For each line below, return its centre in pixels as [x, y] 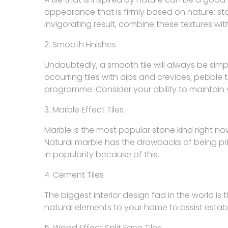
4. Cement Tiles [74, 175]
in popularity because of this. [102, 154]
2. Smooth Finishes [80, 45]
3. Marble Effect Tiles [84, 110]
